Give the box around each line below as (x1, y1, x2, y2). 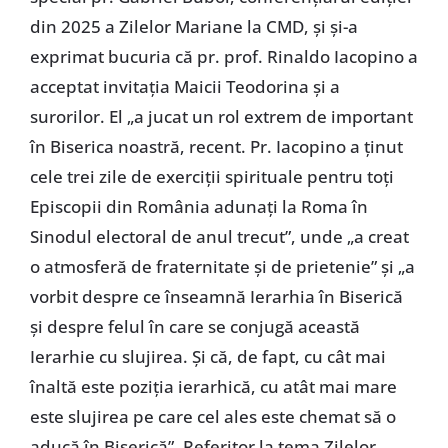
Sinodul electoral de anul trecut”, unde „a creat (29, 224, 409, 248)
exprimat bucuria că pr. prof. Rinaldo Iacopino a (29, 44, 418, 68)
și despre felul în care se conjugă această (29, 314, 360, 338)
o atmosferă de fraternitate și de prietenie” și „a (29, 254, 415, 278)
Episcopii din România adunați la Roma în (29, 194, 368, 218)
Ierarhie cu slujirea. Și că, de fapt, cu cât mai (29, 344, 386, 368)
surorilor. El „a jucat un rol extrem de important (29, 104, 413, 128)
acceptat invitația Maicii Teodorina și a (29, 74, 340, 98)
